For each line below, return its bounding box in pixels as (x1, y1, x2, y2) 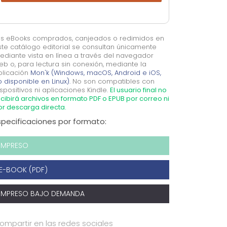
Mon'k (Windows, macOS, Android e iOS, (30, 68, 161, 78)
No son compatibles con (70, 77, 155, 86)
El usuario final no (109, 85, 167, 95)
